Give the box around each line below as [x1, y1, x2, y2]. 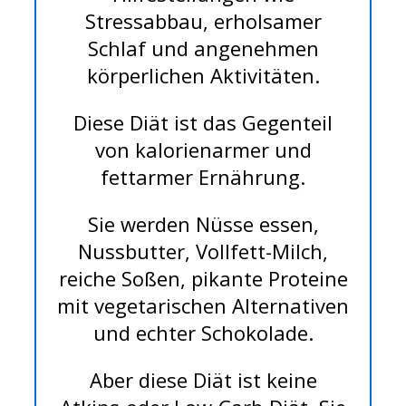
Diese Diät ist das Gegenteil [73, 109, 333, 137]
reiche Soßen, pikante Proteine [58, 265, 348, 293]
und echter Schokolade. [92, 319, 314, 347]
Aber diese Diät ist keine [89, 366, 317, 394]
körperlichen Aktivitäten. [86, 62, 320, 90]
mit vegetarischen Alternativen [57, 292, 349, 320]
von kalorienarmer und [94, 136, 312, 164]
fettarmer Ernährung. [101, 163, 305, 191]
